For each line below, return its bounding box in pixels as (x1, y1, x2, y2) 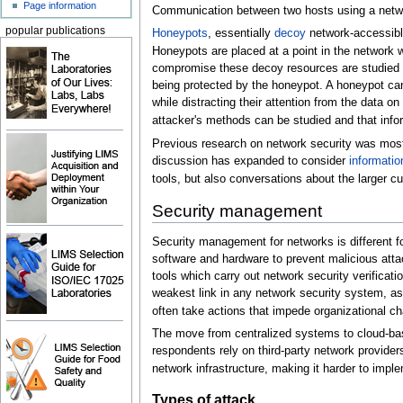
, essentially (207, 27, 274, 40)
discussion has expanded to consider (151, 155, 349, 168)
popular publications (4, 24, 105, 36)
